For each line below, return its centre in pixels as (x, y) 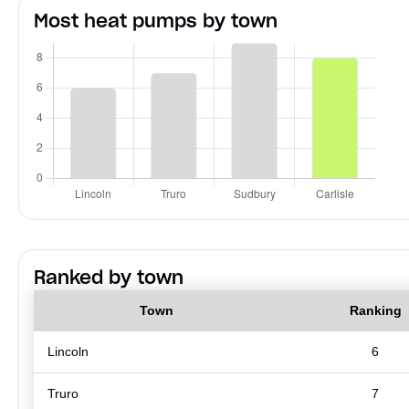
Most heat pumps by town (156, 21)
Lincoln (68, 352)
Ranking (375, 311)
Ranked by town (109, 278)
